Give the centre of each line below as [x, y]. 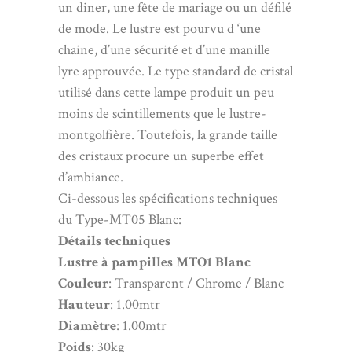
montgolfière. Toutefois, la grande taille [168, 135]
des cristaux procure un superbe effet [161, 156]
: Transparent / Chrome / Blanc [196, 283]
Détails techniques [114, 241]
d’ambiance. [91, 177]
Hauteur [84, 304]
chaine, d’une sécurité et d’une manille [164, 50]
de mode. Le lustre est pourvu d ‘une [159, 29]
